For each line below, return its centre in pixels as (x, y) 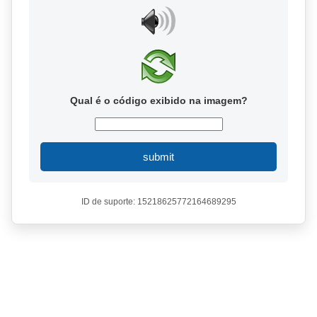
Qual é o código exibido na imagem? (158, 100)
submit (158, 157)
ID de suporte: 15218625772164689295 (158, 202)
